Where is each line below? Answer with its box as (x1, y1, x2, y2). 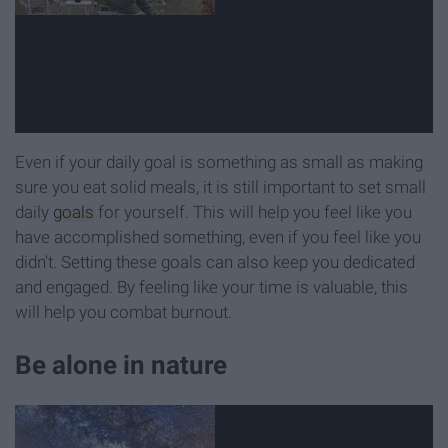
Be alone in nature (15, 350, 227, 381)
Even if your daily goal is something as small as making (15, 152, 423, 173)
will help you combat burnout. (15, 302, 232, 323)
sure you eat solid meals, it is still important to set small (15, 177, 426, 198)
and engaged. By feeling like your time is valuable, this (15, 277, 408, 298)
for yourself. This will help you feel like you (94, 202, 412, 223)
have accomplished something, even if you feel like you (15, 227, 421, 248)
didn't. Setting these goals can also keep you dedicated (15, 252, 415, 273)
